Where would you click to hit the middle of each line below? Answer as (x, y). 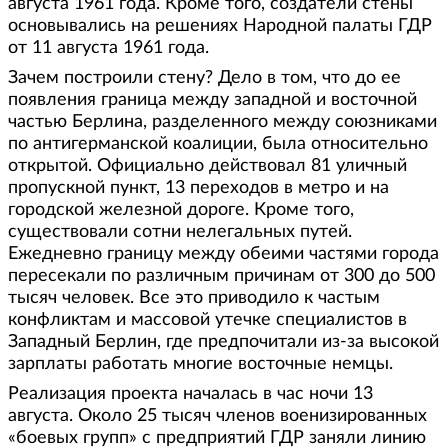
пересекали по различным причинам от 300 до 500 (221, 275)
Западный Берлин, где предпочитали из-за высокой (223, 341)
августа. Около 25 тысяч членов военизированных (217, 415)
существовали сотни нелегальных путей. (180, 231)
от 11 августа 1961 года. (108, 47)
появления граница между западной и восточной (212, 99)
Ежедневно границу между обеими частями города (223, 253)
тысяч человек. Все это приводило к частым (194, 297)
